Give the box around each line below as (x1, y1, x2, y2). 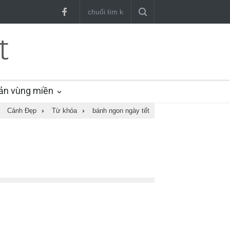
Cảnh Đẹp (7, 107, 36, 114)
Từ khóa (52, 107, 77, 114)
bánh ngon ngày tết (92, 107, 149, 114)
